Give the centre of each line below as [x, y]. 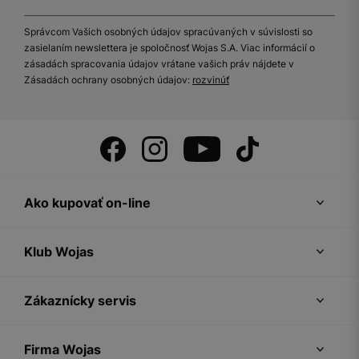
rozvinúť [211, 80]
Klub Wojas [59, 252]
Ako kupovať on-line [87, 203]
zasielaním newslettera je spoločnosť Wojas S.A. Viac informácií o [169, 48]
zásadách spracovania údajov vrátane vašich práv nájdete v [159, 64]
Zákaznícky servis [80, 301]
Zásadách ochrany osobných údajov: [108, 80]
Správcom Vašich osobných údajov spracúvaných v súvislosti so [168, 32]
